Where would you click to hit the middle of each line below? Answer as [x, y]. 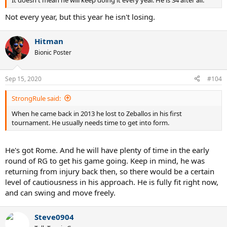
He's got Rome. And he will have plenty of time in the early [107, 150]
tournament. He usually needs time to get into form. [90, 122]
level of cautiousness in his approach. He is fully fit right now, [112, 182]
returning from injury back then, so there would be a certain [110, 171]
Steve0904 [54, 217]
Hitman [49, 41]
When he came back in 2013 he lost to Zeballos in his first [97, 113]
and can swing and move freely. [60, 193]
